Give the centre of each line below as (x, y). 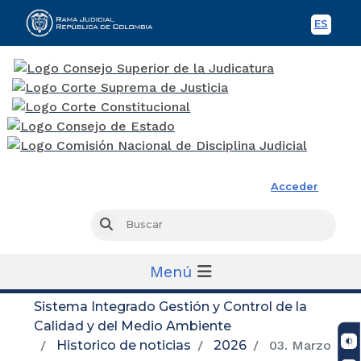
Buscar (130, 225)
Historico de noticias (124, 345)
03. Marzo (298, 345)
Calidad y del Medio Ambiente (133, 326)
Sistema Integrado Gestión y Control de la (170, 306)
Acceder (295, 186)
